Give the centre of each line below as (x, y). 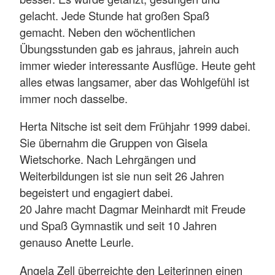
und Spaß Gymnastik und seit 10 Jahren (118, 226)
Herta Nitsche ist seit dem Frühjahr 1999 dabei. (135, 126)
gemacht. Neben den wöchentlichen (107, 32)
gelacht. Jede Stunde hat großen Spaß (114, 16)
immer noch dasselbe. (75, 99)
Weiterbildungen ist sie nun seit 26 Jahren (122, 176)
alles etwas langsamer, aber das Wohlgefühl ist (134, 82)
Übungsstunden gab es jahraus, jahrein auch (129, 49)
